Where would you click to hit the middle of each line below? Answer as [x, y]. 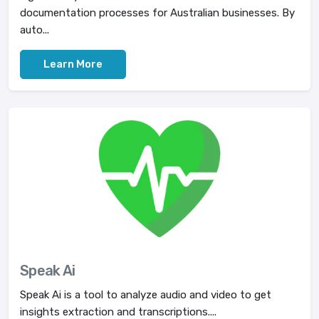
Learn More [73, 64]
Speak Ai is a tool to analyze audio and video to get [146, 295]
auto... [35, 30]
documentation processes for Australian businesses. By [157, 13]
